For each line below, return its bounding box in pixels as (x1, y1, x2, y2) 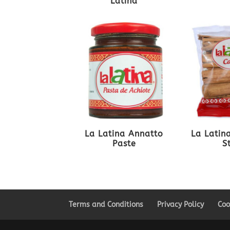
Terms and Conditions (69, 200, 144, 209)
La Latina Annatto (85, 129, 164, 139)
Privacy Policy (157, 200, 204, 209)
